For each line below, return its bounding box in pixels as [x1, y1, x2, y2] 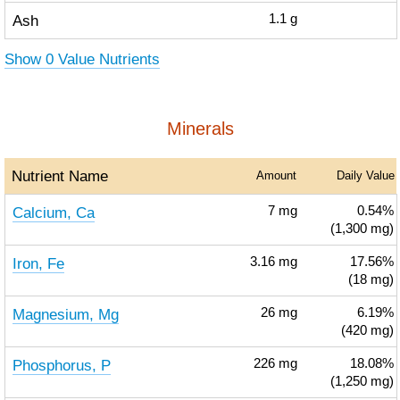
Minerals [166, 119, 234, 138]
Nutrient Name [11, 167, 108, 185]
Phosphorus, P [12, 356, 111, 374]
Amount [255, 169, 296, 182]
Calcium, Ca [12, 204, 95, 221]
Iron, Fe [12, 254, 64, 272]
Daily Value [336, 169, 395, 182]
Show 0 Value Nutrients [4, 50, 160, 68]
